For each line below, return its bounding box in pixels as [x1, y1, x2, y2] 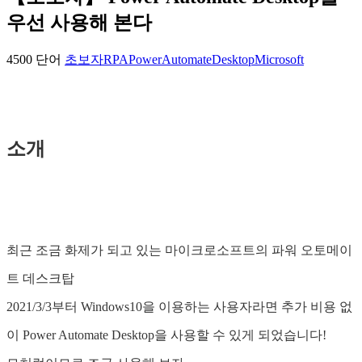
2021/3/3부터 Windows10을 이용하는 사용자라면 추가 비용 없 [6, 299, 352, 314]
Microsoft [255, 53, 304, 67]
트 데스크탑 [6, 271, 74, 285]
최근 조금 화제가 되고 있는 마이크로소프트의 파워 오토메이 [6, 242, 352, 257]
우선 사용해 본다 [6, 12, 152, 34]
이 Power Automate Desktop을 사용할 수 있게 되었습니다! [6, 327, 326, 342]
